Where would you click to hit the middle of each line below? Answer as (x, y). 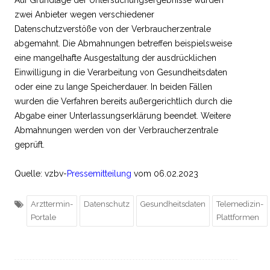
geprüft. (30, 144)
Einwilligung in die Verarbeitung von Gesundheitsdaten (121, 72)
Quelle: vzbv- (41, 173)
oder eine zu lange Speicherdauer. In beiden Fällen (113, 86)
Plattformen (238, 217)
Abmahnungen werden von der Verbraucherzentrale (116, 130)
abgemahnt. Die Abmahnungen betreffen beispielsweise (123, 43)
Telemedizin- (240, 204)
